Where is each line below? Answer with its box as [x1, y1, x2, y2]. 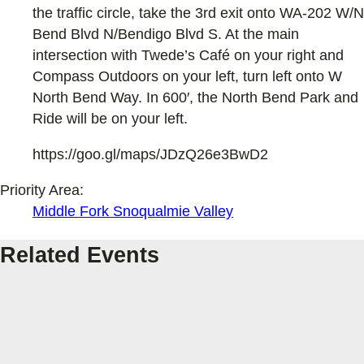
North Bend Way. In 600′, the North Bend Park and [32, 89, 358, 106]
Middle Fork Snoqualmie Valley [32, 203, 233, 220]
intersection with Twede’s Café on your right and [32, 47, 344, 64]
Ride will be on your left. [32, 110, 188, 128]
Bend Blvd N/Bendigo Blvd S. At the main [32, 26, 299, 43]
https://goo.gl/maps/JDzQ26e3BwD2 [32, 146, 268, 163]
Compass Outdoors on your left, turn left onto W [32, 68, 342, 85]
